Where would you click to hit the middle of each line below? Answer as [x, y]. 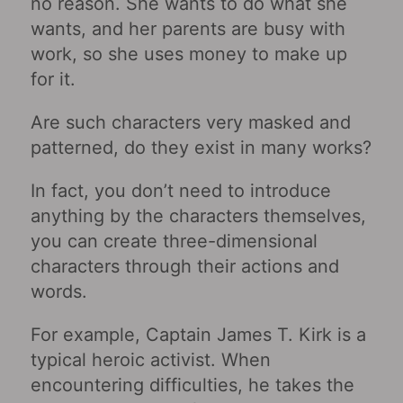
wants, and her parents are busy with [188, 28]
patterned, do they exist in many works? [201, 147]
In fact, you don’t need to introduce [180, 190]
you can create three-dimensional [174, 241]
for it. [53, 79]
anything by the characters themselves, [198, 215]
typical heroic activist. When [150, 359]
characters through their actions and [184, 266]
